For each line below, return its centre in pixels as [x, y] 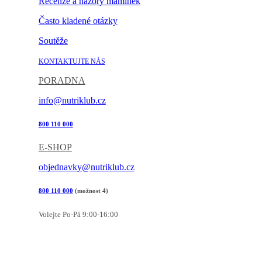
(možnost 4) [90, 191]
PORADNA [62, 81]
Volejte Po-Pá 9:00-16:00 [78, 215]
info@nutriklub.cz [72, 101]
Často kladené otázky [78, 21]
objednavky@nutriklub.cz [86, 167]
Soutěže [53, 41]
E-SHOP [55, 147]
